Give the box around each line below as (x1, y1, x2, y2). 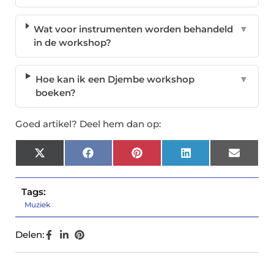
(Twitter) (44, 160, 86, 172)
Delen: (15, 229, 44, 241)
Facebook (92, 151, 140, 163)
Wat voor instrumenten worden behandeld (34, 23, 234, 35)
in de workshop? (34, 37, 112, 49)
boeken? (35, 87, 76, 99)
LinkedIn (190, 151, 232, 163)
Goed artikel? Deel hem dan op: (15, 118, 161, 130)
